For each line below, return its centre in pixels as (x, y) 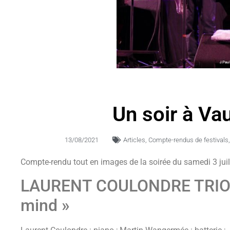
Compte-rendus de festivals (188, 140)
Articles (134, 140)
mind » (45, 206)
